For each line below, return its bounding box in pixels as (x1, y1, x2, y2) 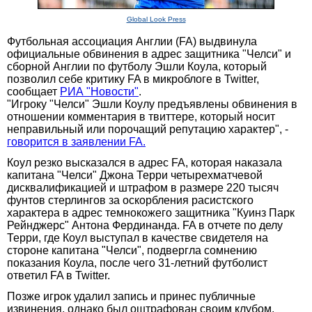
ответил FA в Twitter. (7, 269, 110, 281)
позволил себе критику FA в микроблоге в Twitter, (7, 72, 259, 85)
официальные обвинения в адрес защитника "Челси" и (7, 47, 291, 60)
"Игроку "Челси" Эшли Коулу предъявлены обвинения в (7, 97, 297, 110)
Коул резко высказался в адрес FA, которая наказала (7, 156, 282, 169)
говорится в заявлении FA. (7, 135, 146, 148)
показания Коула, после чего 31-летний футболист (7, 256, 267, 269)
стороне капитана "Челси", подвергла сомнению (7, 244, 257, 256)
